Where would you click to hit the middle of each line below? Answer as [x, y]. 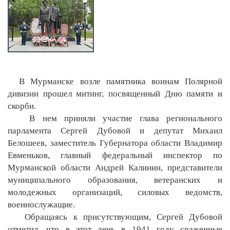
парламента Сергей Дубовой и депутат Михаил [115, 130]
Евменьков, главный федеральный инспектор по [115, 155]
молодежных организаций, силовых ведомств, [115, 192]
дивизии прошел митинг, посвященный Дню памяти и [115, 93]
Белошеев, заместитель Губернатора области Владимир [115, 143]
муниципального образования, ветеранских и [115, 180]
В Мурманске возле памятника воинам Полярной [115, 81]
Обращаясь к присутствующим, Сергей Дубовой [115, 217]
